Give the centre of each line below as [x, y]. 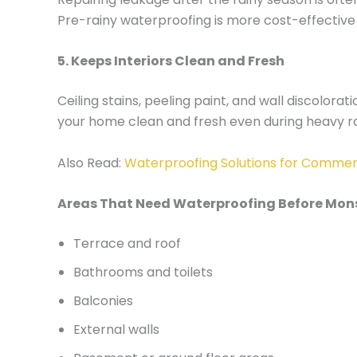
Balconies [103, 301]
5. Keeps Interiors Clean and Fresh [171, 61]
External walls [116, 330]
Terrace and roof [127, 244]
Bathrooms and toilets [143, 273]
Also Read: [91, 163]
